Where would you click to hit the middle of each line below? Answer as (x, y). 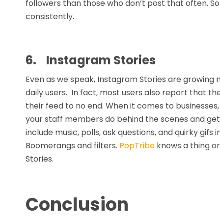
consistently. (50, 16)
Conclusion (77, 205)
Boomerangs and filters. (72, 146)
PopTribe (137, 146)
